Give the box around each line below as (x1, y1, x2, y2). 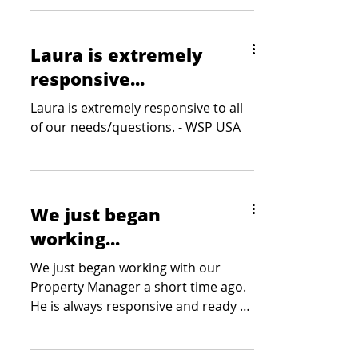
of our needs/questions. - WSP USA (30, 118, 241, 136)
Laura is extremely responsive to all (30, 99, 243, 117)
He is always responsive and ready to (30, 297, 253, 315)
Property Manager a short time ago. (30, 278, 246, 296)
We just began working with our (30, 259, 221, 276)
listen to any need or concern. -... (30, 316, 227, 334)
